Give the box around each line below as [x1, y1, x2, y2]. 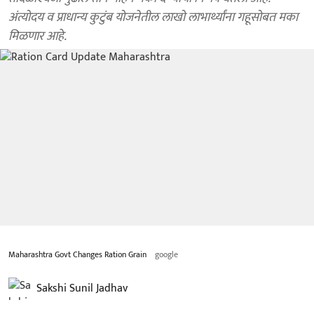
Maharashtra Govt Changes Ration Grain [8, 247, 146, 261]
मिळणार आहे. [8, 26, 67, 47]
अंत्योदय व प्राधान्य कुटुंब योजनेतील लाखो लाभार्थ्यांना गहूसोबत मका [8, 7, 298, 28]
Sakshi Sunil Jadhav [36, 279, 128, 298]
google [155, 247, 178, 261]
